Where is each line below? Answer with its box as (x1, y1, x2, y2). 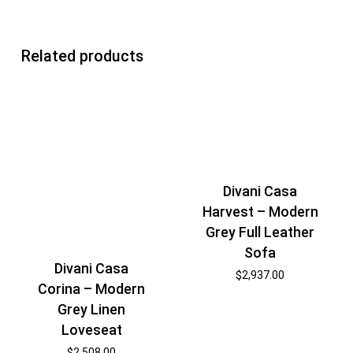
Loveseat (61, 321, 122, 338)
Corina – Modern (38, 281, 146, 297)
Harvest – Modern (202, 203, 318, 220)
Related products (20, 47, 143, 66)
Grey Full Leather (206, 223, 315, 240)
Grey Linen (58, 301, 126, 318)
